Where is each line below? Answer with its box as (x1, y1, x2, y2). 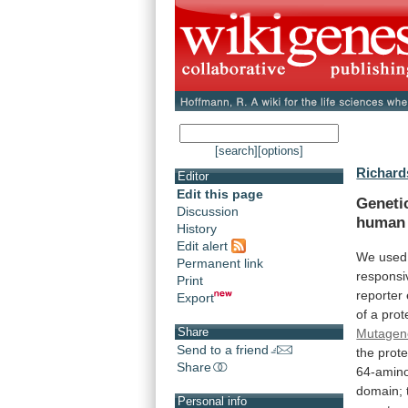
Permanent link (177, 255, 263, 270)
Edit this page (177, 187, 263, 202)
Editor (178, 169, 209, 184)
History (177, 221, 217, 237)
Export (177, 290, 214, 305)
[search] (215, 144, 258, 158)
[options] (258, 144, 303, 158)
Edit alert (177, 238, 231, 253)
